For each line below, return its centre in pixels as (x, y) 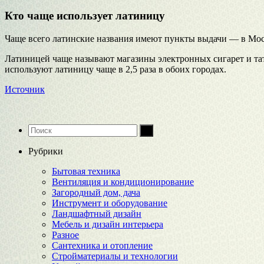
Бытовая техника (86, 171)
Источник (25, 90)
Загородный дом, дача (96, 193)
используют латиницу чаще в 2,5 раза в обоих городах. (115, 70)
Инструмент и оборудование (110, 203)
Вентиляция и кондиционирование (123, 182)
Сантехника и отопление (102, 246)
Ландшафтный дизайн (97, 214)
